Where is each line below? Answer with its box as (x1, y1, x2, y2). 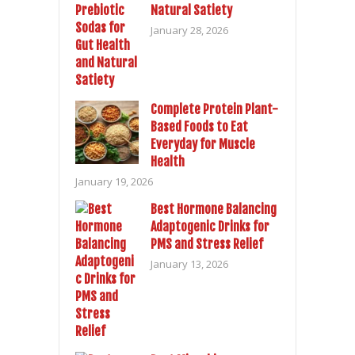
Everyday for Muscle (151, 136, 255, 153)
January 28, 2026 (151, 23, 228, 38)
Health (151, 154, 185, 170)
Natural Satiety (151, 2, 232, 19)
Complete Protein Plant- (151, 101, 278, 118)
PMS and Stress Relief (151, 236, 263, 253)
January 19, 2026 (75, 174, 153, 189)
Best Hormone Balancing (151, 201, 277, 218)
